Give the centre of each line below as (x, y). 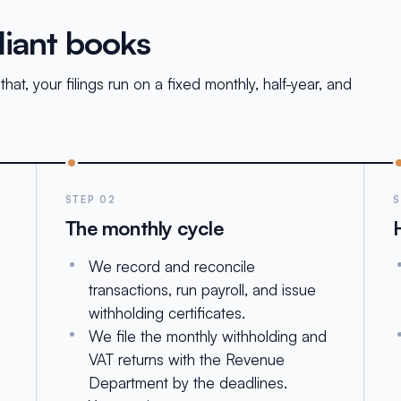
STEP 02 (90, 200)
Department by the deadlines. (188, 383)
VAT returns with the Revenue (186, 359)
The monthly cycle (144, 228)
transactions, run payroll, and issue (202, 290)
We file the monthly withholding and (207, 336)
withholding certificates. (166, 313)
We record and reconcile (171, 266)
